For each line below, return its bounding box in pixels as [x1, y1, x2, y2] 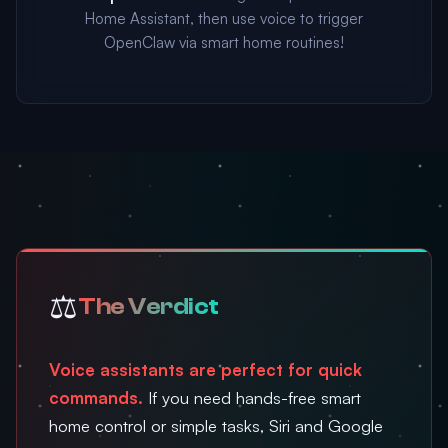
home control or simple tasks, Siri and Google [49, 415, 383, 436]
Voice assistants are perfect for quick [49, 359, 362, 380]
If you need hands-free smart [143, 387, 361, 408]
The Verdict [78, 292, 219, 320]
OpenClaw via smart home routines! [104, 33, 344, 52]
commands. [49, 387, 143, 408]
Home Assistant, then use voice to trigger [85, 9, 363, 28]
